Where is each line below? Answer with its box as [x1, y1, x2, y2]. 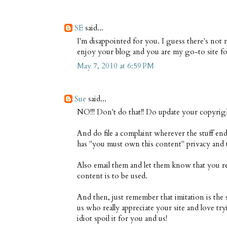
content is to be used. [77, 170, 147, 181]
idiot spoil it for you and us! [77, 213, 167, 223]
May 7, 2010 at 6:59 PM [77, 61, 154, 71]
